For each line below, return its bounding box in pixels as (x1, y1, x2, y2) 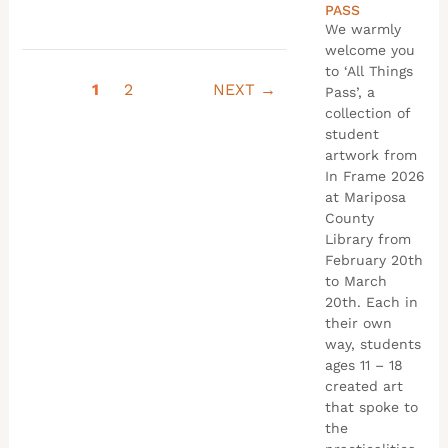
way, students (324, 335, 421, 352)
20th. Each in (324, 293, 418, 310)
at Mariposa (324, 188, 406, 205)
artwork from (324, 146, 417, 163)
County (324, 209, 374, 226)
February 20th (324, 251, 423, 268)
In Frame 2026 (324, 167, 425, 184)
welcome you (324, 41, 415, 58)
